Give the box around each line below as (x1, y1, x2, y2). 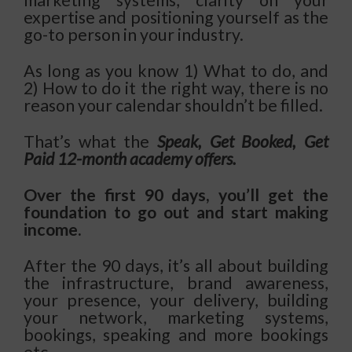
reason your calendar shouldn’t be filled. (24, 94, 323, 115)
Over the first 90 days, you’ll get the (24, 184, 328, 205)
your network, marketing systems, (24, 306, 328, 328)
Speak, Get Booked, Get (157, 130, 328, 152)
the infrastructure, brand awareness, (24, 272, 328, 293)
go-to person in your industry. (24, 24, 244, 45)
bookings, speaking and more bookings (24, 324, 328, 345)
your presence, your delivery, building (24, 289, 328, 310)
